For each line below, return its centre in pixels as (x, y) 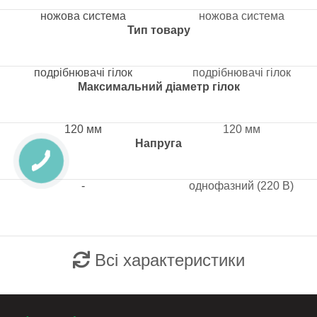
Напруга (158, 143)
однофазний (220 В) (241, 186)
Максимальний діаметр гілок (158, 87)
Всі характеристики (169, 260)
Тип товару (158, 30)
